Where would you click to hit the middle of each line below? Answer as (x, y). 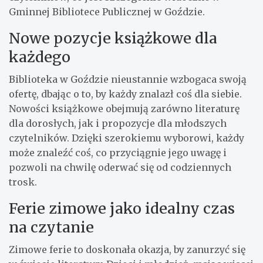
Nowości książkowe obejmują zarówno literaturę (124, 108)
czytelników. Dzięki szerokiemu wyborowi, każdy (127, 138)
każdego (40, 57)
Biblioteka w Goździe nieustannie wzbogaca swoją (128, 79)
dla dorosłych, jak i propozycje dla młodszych (118, 123)
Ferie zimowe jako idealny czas (122, 208)
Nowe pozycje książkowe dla (113, 38)
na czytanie (51, 227)
